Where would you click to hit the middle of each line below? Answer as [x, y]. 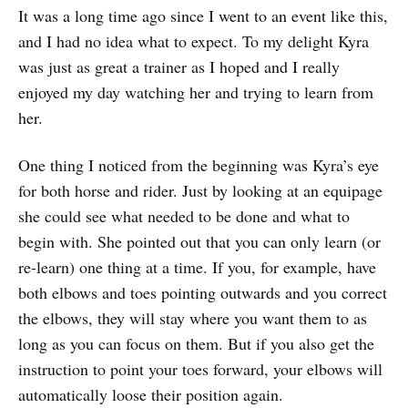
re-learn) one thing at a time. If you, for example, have [197, 266]
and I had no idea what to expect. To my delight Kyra [194, 41]
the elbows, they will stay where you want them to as [193, 317]
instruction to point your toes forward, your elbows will [200, 368]
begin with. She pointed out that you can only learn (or [199, 241]
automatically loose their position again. [151, 394]
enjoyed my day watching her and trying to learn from [196, 92]
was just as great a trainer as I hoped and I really [179, 66]
